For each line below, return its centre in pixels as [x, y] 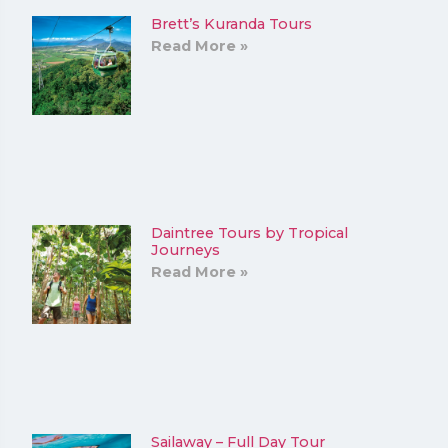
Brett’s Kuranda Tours [232, 23]
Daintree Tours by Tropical [250, 232]
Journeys [186, 249]
